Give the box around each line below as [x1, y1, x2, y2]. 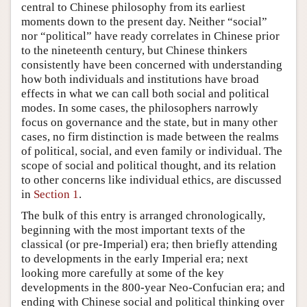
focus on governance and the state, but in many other [21, 115, 278, 129]
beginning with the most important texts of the [21, 223, 245, 236]
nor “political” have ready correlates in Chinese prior [21, 29, 280, 42]
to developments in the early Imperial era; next [21, 251, 248, 265]
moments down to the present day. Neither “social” [21, 14, 267, 28]
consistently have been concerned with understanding [21, 58, 282, 71]
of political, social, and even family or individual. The [21, 144, 282, 158]
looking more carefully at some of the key [21, 266, 224, 280]
